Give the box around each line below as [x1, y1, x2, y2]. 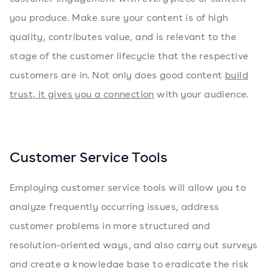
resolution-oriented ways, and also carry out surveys [10, 239, 258, 251]
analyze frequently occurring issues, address [10, 200, 220, 213]
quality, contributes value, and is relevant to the [10, 31, 236, 43]
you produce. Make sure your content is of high [10, 11, 229, 24]
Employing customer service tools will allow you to [10, 181, 246, 194]
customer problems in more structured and [10, 220, 210, 232]
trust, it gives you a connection [10, 88, 154, 100]
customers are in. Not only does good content [10, 69, 225, 81]
